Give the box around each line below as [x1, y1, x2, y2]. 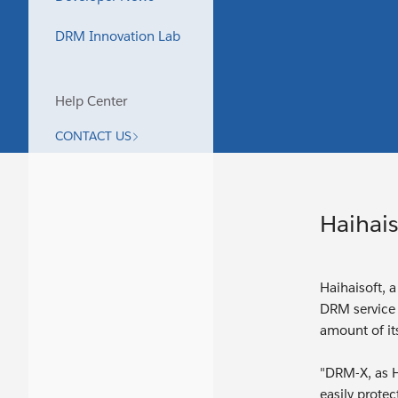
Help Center [55, 92, 127, 109]
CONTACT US [55, 128, 131, 144]
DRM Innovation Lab [55, 28, 180, 44]
